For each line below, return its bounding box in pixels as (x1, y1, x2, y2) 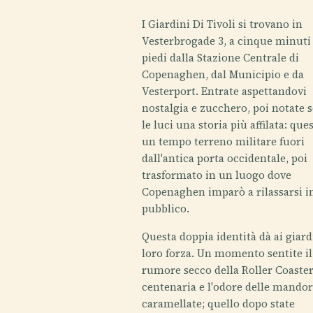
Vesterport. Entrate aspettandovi (142, 84, 307, 99)
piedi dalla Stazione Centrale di (142, 50, 300, 65)
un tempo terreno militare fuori (142, 134, 305, 149)
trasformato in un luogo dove (142, 168, 292, 182)
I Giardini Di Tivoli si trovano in (142, 17, 303, 31)
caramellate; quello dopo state (142, 296, 296, 311)
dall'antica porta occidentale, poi (142, 151, 308, 166)
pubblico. (142, 201, 190, 216)
